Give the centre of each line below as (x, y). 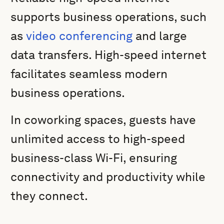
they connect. (49, 196)
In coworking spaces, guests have (103, 120)
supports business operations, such (109, 17)
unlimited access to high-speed (98, 139)
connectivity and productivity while (108, 177)
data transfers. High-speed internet (109, 55)
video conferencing (79, 36)
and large (160, 36)
